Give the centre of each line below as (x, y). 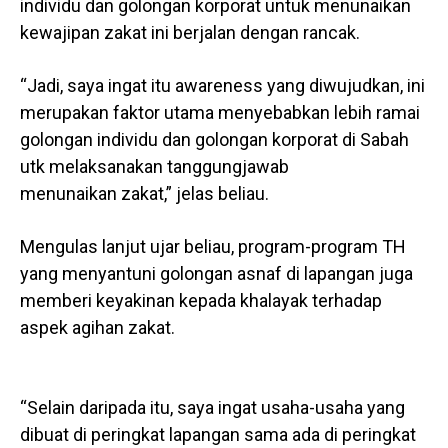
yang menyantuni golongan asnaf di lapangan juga (216, 274)
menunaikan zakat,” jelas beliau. (144, 194)
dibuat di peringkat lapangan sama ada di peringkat (218, 435)
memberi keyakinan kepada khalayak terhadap (201, 301)
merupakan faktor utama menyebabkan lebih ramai (220, 113)
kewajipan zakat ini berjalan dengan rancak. (192, 33)
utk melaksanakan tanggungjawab (154, 167)
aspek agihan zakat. (97, 328)
